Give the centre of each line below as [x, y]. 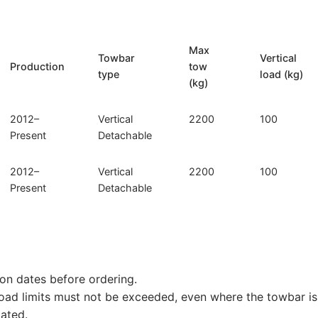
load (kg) [282, 74]
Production [38, 66]
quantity [192, 24]
